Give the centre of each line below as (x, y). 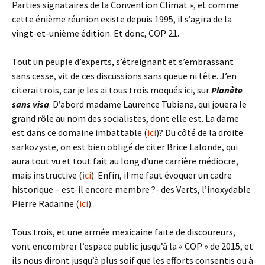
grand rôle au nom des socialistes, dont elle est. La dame (125, 118)
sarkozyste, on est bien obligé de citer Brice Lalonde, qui (125, 147)
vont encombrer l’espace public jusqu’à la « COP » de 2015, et (132, 246)
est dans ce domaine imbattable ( (80, 132)
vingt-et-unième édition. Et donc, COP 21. (96, 33)
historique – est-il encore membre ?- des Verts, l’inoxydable (131, 189)
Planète (227, 90)
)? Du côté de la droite (200, 132)
